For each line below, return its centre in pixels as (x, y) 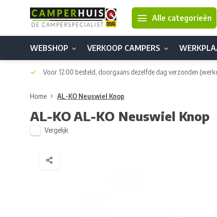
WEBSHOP (49, 48)
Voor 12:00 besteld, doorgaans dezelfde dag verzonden (121, 72)
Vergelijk (56, 130)
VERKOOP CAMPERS (124, 48)
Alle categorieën (182, 18)
